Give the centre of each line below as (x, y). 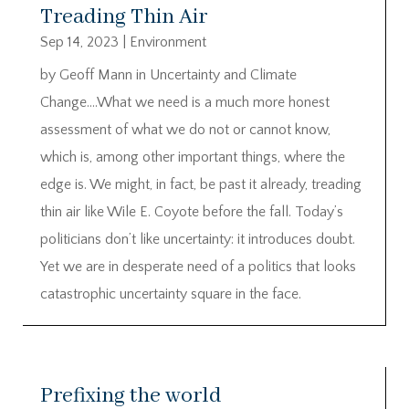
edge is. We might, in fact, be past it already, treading (201, 184)
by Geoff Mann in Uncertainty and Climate (168, 74)
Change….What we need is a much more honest (185, 102)
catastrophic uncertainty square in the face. (171, 294)
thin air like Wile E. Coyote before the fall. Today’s (192, 211)
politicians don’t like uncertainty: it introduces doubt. (198, 239)
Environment (168, 42)
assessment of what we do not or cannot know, (185, 129)
